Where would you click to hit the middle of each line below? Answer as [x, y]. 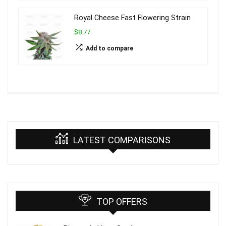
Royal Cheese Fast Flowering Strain [132, 18]
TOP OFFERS [122, 201]
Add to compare [109, 49]
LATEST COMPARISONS [122, 140]
